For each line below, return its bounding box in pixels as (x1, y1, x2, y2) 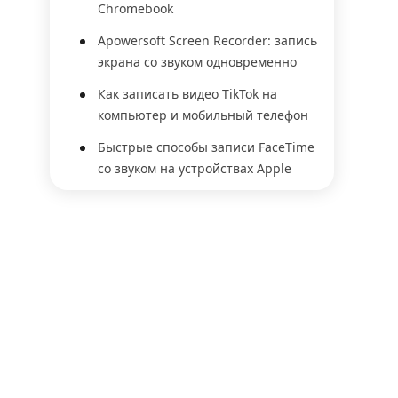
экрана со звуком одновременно (98, 53, 297, 70)
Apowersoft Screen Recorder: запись (98, 32, 317, 49)
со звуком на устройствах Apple (98, 160, 291, 177)
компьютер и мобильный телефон (98, 107, 308, 123)
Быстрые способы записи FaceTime (98, 139, 314, 155)
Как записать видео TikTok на (98, 85, 277, 102)
